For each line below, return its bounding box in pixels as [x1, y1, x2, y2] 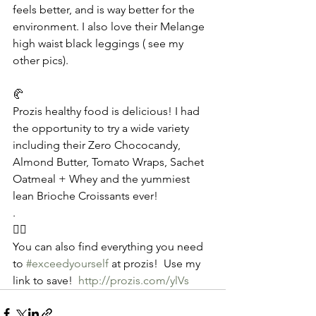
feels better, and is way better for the [13, 3, 197, 16]
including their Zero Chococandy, [13, 138, 186, 152]
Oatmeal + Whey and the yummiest [13, 172, 193, 186]
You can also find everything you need [13, 240, 206, 253]
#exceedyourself [26, 257, 109, 270]
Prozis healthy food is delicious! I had [13, 104, 202, 118]
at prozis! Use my [109, 257, 203, 270]
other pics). [13, 54, 68, 67]
